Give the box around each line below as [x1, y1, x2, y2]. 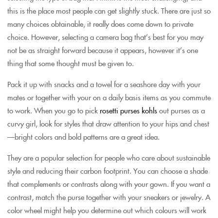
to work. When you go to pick [7, 105, 100, 115]
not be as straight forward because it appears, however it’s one [7, 45, 198, 55]
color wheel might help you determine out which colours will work [7, 205, 206, 215]
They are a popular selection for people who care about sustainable [7, 152, 210, 163]
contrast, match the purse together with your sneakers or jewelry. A [7, 192, 211, 202]
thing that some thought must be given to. [7, 58, 134, 68]
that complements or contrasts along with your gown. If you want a [7, 179, 210, 189]
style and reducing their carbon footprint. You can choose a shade [7, 165, 208, 176]
